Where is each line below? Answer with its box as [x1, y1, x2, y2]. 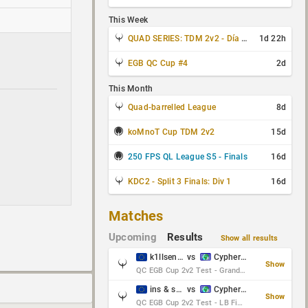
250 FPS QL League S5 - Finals [128, 152, 247, 162]
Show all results [220, 234, 278, 243]
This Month [109, 84, 153, 93]
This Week [109, 15, 148, 25]
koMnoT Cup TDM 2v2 [128, 127, 215, 137]
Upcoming [109, 231, 157, 243]
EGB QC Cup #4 [128, 58, 188, 68]
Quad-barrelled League [128, 102, 217, 112]
